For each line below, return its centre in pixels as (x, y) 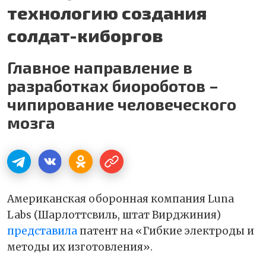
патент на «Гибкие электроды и (166, 231)
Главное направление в (100, 67)
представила (42, 231)
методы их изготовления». (80, 247)
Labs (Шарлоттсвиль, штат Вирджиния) (114, 215)
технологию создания (107, 12)
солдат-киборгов (85, 35)
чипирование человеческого (122, 104)
